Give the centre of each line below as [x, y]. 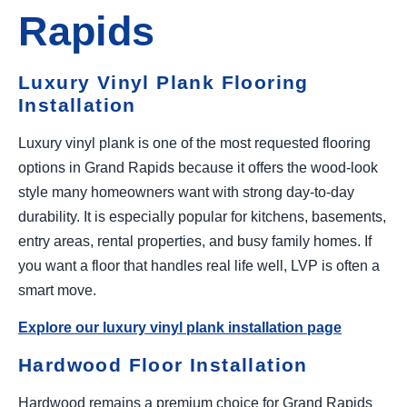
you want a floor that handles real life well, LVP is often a [199, 265]
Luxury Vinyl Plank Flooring [164, 82]
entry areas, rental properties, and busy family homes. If [195, 241]
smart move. [57, 290]
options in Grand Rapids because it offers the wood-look [198, 167]
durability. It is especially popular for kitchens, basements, [202, 216]
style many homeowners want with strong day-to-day [186, 192]
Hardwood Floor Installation [163, 364]
